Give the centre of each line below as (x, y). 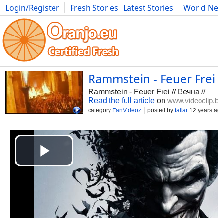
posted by (161, 110)
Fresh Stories (94, 8)
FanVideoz (127, 110)
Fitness (139, 18)
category (100, 110)
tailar (181, 110)
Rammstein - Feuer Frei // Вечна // (147, 92)
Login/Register (32, 8)
